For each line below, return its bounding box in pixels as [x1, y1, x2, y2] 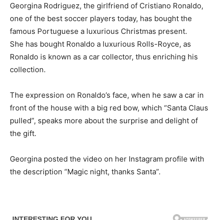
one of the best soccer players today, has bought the [10, 14, 192, 24]
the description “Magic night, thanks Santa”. [10, 167, 161, 177]
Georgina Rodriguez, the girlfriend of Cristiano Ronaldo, [10, 1, 203, 11]
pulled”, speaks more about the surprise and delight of [10, 116, 198, 126]
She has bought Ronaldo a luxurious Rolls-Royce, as [10, 39, 191, 49]
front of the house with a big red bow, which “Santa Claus [10, 103, 208, 113]
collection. [10, 65, 46, 75]
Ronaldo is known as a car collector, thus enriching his [10, 52, 198, 62]
